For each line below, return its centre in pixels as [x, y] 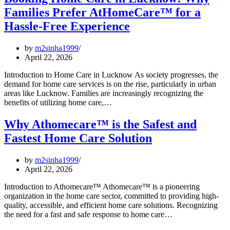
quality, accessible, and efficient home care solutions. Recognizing [111, 205]
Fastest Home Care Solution [78, 138]
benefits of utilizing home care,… [59, 102]
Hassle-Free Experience [67, 26]
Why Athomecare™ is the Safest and [100, 124]
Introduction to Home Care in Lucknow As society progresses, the [111, 74]
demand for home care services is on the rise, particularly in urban [110, 84]
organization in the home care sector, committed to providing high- [111, 196]
